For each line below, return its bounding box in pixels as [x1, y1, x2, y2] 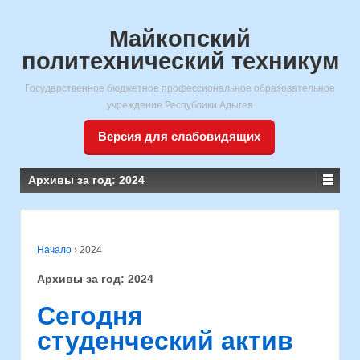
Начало [37, 244, 72, 256]
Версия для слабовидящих [97, 129, 260, 143]
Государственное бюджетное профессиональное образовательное [25, 83, 335, 94]
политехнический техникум [21, 48, 339, 74]
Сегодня [37, 301, 143, 330]
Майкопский [109, 26, 251, 51]
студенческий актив [37, 325, 293, 355]
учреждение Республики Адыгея [107, 100, 253, 111]
